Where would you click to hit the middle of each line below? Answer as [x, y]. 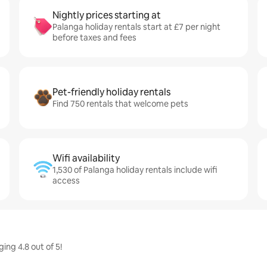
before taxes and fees [94, 38]
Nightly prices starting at [107, 15]
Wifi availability [86, 158]
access [66, 181]
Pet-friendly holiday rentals [111, 92]
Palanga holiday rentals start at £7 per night [136, 27]
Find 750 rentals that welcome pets [120, 104]
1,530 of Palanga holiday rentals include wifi [135, 170]
